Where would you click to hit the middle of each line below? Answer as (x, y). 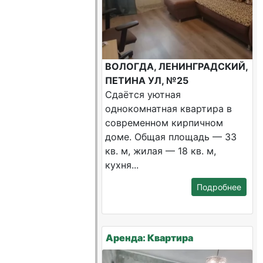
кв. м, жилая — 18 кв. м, (161, 151)
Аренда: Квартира (150, 238)
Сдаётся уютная (143, 95)
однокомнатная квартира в (169, 109)
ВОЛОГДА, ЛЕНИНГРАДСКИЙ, (177, 66)
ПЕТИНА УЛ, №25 (147, 80)
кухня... (122, 165)
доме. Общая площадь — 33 (171, 137)
